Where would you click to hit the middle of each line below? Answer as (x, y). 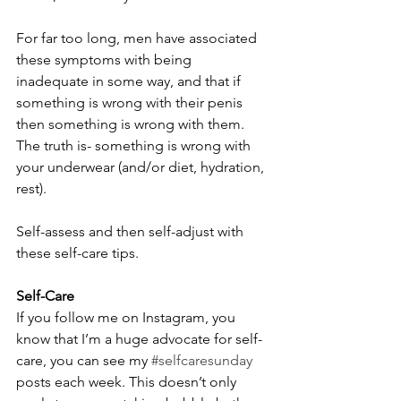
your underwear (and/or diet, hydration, (142, 167)
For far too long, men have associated (138, 38)
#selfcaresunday (202, 361)
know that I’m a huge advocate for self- (139, 339)
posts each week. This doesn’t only (128, 382)
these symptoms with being (106, 60)
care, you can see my (84, 361)
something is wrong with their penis (131, 103)
